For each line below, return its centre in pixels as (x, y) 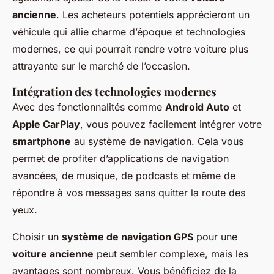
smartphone (42, 142)
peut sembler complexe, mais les (171, 254)
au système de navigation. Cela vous (157, 142)
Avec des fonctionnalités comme (89, 107)
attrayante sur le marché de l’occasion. (101, 66)
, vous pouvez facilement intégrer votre (171, 124)
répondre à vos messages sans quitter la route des (129, 193)
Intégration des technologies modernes (114, 92)
